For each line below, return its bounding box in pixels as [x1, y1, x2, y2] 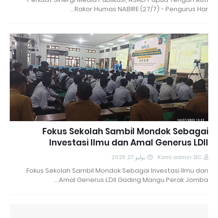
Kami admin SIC [158, 153, 202, 161]
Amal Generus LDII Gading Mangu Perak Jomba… [59, 175, 208, 184]
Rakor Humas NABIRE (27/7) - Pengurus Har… [74, 4, 208, 14]
